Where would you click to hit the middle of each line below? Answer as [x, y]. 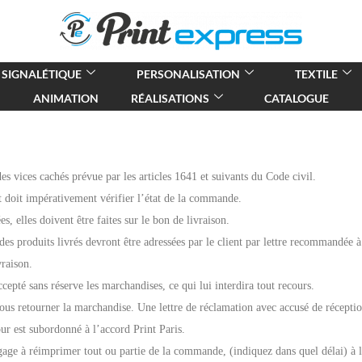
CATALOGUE [297, 98]
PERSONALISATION [188, 74]
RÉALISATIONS [170, 98]
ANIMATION [66, 98]
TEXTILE [316, 74]
